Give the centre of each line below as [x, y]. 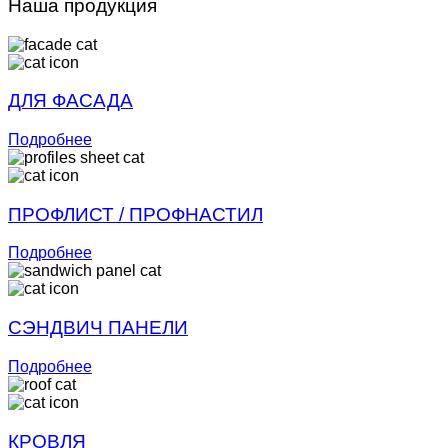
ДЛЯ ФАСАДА [70, 101]
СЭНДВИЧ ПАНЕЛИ [98, 328]
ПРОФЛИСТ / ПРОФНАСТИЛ [135, 214]
